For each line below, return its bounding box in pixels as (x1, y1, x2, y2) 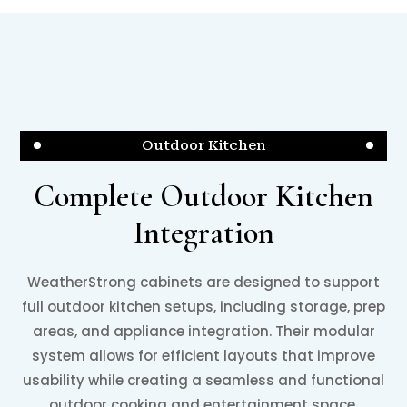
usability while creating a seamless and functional (23, 370, 384, 390)
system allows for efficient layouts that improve (32, 345, 375, 365)
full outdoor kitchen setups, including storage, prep (22, 296, 385, 316)
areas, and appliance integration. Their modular (32, 321, 375, 341)
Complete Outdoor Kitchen (34, 177, 373, 215)
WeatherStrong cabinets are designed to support (27, 272, 380, 292)
